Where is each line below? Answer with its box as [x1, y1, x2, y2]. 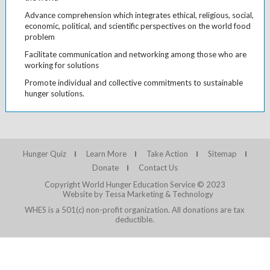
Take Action [146, 149, 189, 159]
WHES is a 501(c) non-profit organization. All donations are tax [25, 205, 245, 215]
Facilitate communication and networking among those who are [24, 49, 246, 60]
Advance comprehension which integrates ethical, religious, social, [24, 10, 254, 20]
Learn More [86, 149, 127, 159]
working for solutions [24, 60, 99, 71]
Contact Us [138, 163, 178, 173]
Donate [92, 163, 119, 173]
